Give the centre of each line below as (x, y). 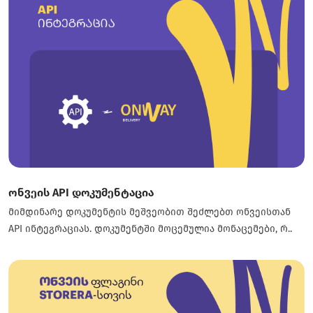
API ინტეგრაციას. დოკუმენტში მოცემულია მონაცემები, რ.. (150, 229)
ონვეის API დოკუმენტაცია (81, 192)
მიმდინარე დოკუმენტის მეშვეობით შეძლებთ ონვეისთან (150, 212)
